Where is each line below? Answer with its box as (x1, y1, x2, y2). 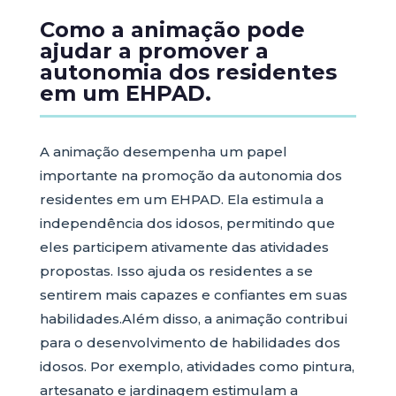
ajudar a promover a (39, 38, 269, 64)
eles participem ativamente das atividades (39, 239, 329, 255)
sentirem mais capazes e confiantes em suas (39, 286, 347, 303)
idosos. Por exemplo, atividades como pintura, (39, 358, 354, 375)
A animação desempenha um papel (39, 143, 287, 160)
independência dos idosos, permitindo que (39, 215, 335, 232)
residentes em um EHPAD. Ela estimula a (39, 191, 324, 208)
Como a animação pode (39, 17, 305, 42)
